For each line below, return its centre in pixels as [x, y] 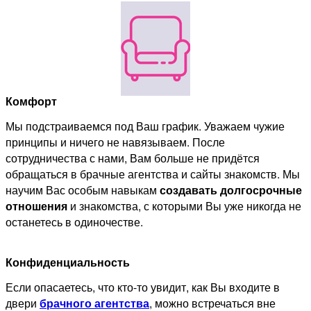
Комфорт [31, 101]
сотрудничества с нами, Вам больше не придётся [133, 158]
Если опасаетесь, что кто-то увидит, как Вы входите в [143, 287]
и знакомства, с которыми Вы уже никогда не [186, 205]
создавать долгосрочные [231, 190]
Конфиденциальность [68, 262]
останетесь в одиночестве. [74, 221]
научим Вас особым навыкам [83, 190]
